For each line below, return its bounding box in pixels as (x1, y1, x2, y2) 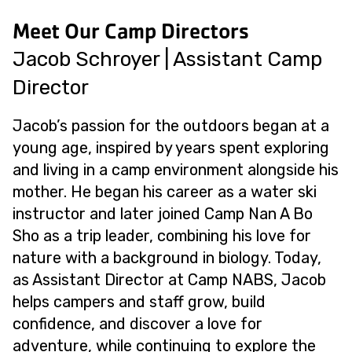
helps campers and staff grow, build (13, 292, 266, 311)
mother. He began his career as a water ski (13, 182, 317, 201)
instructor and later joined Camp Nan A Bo (13, 204, 313, 223)
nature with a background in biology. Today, (13, 248, 321, 267)
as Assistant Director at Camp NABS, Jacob (13, 270, 326, 289)
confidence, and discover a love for (13, 314, 262, 333)
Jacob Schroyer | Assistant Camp (13, 47, 322, 71)
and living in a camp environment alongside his (13, 160, 339, 179)
